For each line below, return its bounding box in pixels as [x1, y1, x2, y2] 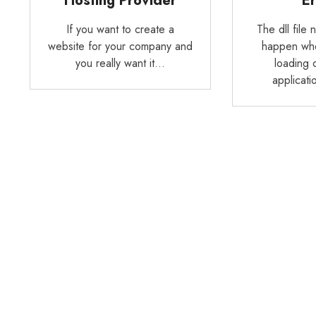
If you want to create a [66, 21, 174, 38]
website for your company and [47, 38, 193, 55]
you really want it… [75, 55, 165, 72]
